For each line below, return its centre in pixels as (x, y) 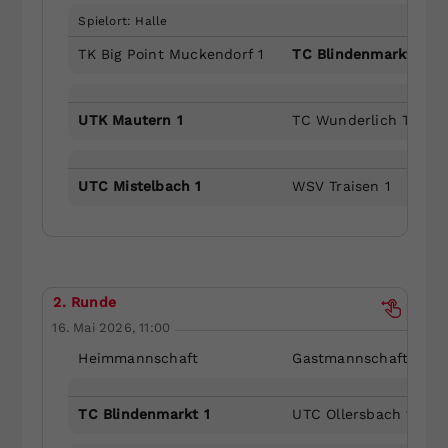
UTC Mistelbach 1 (140, 185)
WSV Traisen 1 (341, 185)
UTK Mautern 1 (131, 119)
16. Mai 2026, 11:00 (111, 327)
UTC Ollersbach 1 (352, 413)
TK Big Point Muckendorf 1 (171, 53)
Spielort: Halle (123, 20)
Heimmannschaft (138, 357)
